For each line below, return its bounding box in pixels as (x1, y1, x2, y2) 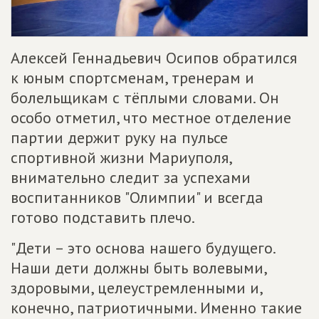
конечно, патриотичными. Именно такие (11, 298, 302, 318)
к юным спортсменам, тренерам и (11, 68, 254, 88)
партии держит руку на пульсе (11, 127, 228, 147)
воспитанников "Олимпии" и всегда (11, 187, 263, 207)
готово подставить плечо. (11, 207, 195, 227)
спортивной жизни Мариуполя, (11, 147, 231, 167)
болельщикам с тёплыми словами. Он (11, 88, 279, 108)
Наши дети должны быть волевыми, (11, 258, 266, 278)
